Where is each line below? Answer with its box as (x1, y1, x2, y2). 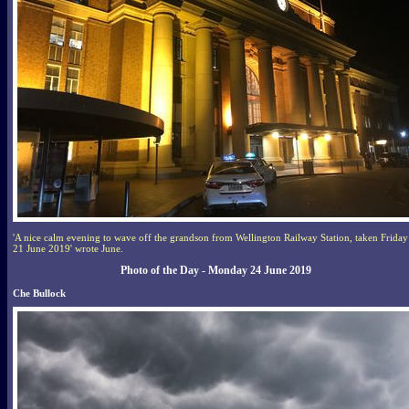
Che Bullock (13, 287, 66, 299)
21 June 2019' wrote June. (13, 242, 123, 254)
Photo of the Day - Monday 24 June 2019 (121, 263, 311, 277)
